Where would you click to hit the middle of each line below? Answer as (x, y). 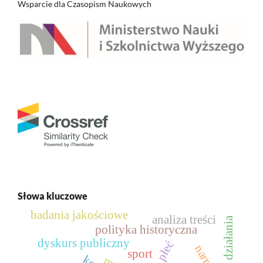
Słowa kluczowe (53, 196)
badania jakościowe (79, 215)
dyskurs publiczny (84, 243)
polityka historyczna (146, 230)
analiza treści (184, 220)
